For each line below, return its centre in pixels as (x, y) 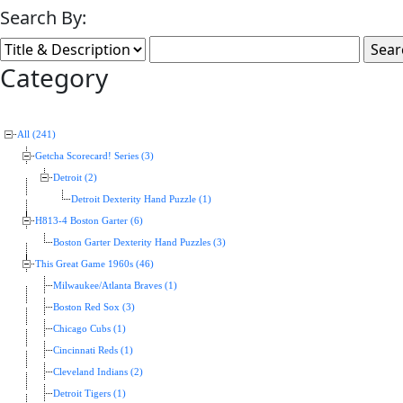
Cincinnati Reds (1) (93, 351)
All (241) (36, 135)
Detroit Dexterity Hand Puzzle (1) (141, 200)
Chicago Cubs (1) (90, 329)
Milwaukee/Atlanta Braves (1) (115, 286)
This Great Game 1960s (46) (94, 264)
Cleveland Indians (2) (98, 372)
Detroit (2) (75, 178)
